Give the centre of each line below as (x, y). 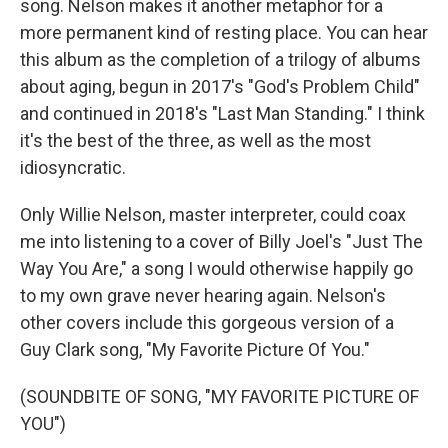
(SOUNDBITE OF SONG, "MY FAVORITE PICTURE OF (219, 396)
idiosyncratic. (73, 167)
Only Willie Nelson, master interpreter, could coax (213, 214)
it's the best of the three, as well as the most (195, 140)
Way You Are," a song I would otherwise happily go (216, 268)
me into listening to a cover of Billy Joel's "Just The (221, 241)
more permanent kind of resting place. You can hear (224, 32)
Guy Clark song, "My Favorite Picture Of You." (195, 349)
